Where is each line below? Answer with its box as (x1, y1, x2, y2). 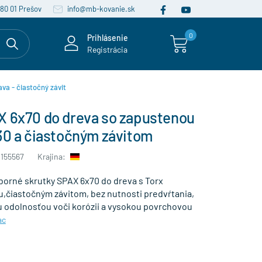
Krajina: (37, 151, 67, 161)
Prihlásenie (87, 33, 128, 43)
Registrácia (87, 44, 127, 54)
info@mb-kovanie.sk (65, 4, 135, 13)
